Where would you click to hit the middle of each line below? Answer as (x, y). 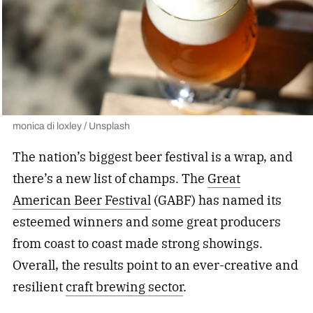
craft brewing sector (124, 286)
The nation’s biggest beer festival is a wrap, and (152, 156)
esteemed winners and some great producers (146, 221)
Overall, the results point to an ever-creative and (155, 265)
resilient (39, 286)
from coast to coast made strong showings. (137, 243)
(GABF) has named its (216, 200)
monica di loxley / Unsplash (71, 126)
